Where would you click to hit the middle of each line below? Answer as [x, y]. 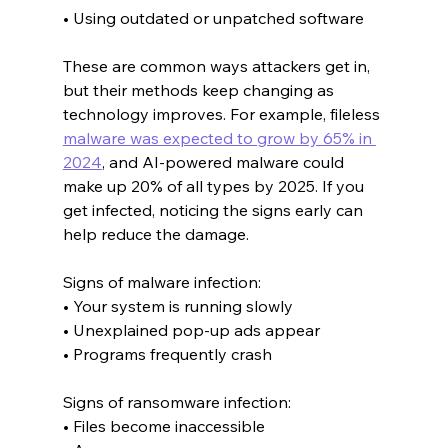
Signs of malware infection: [161, 281]
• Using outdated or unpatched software [213, 17]
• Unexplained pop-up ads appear [191, 329]
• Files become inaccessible [163, 425]
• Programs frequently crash [167, 353]
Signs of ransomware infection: [176, 401]
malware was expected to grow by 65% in [219, 137]
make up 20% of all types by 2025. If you [215, 185]
